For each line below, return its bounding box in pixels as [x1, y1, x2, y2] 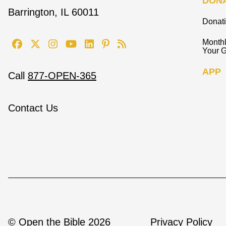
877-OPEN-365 [28, 70, 96, 82]
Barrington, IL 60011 [8, 7, 99, 18]
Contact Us [8, 102, 58, 114]
